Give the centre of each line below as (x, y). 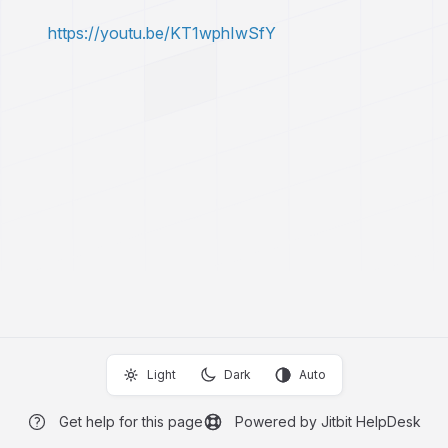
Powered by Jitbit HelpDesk (328, 421)
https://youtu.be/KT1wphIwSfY (162, 33)
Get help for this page (131, 421)
